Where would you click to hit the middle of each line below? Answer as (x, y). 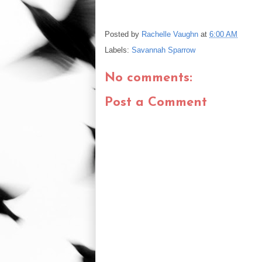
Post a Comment (156, 103)
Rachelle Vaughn (170, 34)
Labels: (118, 50)
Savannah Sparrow (163, 50)
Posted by (123, 34)
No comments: (149, 78)
